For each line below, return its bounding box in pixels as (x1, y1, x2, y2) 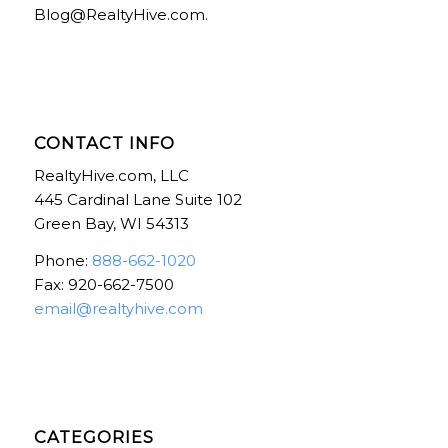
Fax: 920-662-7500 (33, 275, 174, 295)
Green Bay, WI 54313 (33, 214, 189, 234)
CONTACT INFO (33, 132, 175, 153)
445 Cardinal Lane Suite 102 (33, 190, 242, 210)
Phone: (33, 251, 92, 271)
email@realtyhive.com (33, 299, 203, 319)
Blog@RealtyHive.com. (33, 4, 208, 24)
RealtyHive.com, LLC (33, 166, 189, 186)
